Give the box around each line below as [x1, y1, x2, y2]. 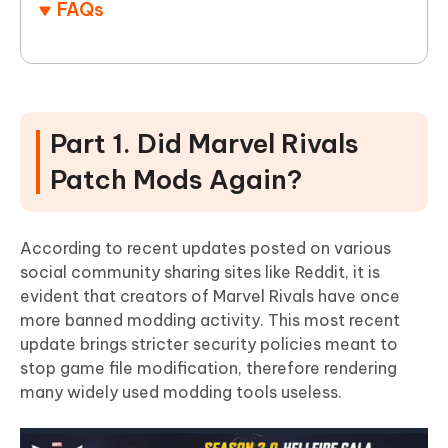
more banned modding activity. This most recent [20, 310, 400, 331]
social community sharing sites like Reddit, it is [20, 262, 380, 283]
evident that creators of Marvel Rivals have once [20, 286, 400, 307]
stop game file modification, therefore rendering [20, 358, 397, 379]
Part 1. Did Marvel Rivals [50, 127, 359, 161]
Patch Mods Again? [50, 163, 302, 197]
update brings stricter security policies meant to [20, 334, 398, 355]
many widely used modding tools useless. [20, 382, 342, 403]
